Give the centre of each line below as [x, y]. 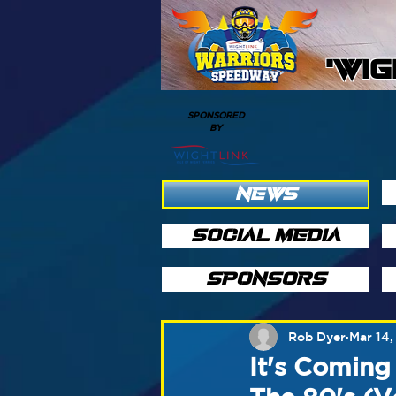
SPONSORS [266, 279]
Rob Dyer [317, 336]
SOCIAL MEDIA [266, 236]
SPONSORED [216, 115]
